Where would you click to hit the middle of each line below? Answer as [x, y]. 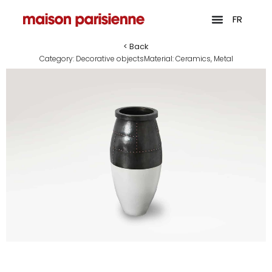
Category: [57, 59]
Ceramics [193, 59]
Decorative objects [110, 59]
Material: [159, 59]
